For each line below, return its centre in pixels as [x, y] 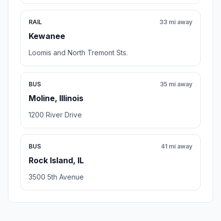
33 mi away [176, 22]
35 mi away [176, 84]
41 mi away [177, 147]
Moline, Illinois [56, 98]
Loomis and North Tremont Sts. [78, 53]
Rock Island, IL [56, 161]
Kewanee [47, 36]
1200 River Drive [55, 115]
